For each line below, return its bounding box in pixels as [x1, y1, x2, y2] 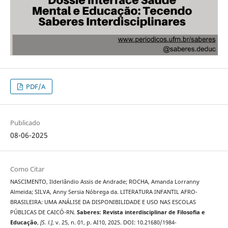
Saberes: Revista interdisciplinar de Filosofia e [76, 209, 205, 216]
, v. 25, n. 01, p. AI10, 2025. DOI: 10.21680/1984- [52, 219, 177, 226]
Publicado [10, 118, 40, 128]
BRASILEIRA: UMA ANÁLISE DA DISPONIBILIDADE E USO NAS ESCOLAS [10, 198, 196, 206]
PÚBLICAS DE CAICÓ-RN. [10, 209, 77, 216]
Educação [10, 219, 37, 226]
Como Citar [10, 164, 44, 174]
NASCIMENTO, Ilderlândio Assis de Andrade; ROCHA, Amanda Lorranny [10, 178, 199, 186]
